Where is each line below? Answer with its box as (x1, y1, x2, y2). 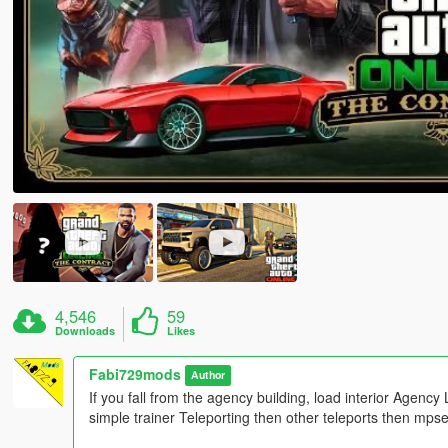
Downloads (55, 322, 116, 338)
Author (191, 367, 226, 383)
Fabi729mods (88, 363, 181, 384)
